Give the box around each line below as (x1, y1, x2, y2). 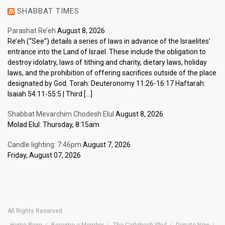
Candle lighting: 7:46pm (8, 141, 81, 149)
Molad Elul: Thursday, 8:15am (8, 121, 99, 129)
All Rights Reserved (8, 207, 62, 215)
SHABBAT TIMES (17, 7, 79, 16)
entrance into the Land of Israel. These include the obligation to (8, 48, 206, 56)
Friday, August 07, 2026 (8, 151, 81, 160)
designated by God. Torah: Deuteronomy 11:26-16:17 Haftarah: (8, 79, 205, 88)
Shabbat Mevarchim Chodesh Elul (8, 110, 114, 119)
